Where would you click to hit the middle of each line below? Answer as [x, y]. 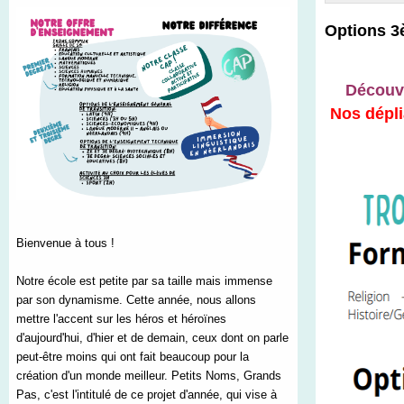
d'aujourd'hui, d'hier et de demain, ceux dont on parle [152, 338]
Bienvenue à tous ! [65, 243]
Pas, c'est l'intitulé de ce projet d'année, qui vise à [147, 395]
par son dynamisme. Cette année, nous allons [136, 300]
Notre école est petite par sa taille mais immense [144, 281]
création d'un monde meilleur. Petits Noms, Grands [149, 376]
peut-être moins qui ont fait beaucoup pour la [133, 357]
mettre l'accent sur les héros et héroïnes [121, 319]
